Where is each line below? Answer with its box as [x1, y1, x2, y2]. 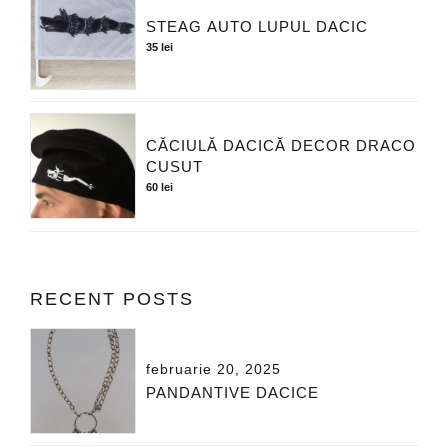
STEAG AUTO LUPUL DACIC [146, 17, 369, 35]
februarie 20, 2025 [146, 362, 282, 378]
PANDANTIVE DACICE [146, 384, 320, 402]
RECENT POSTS [30, 288, 194, 309]
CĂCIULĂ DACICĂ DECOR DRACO [146, 137, 417, 155]
